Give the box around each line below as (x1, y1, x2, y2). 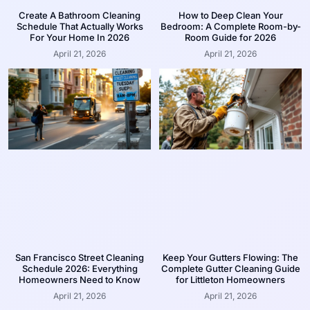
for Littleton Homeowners (176, 274, 285, 286)
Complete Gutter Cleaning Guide (161, 263, 300, 275)
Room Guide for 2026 (185, 31, 276, 43)
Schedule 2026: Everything (21, 263, 138, 275)
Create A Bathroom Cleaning (19, 9, 140, 21)
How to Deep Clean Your (178, 9, 283, 21)
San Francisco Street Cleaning (15, 252, 144, 264)
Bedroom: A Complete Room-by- (160, 20, 301, 32)
